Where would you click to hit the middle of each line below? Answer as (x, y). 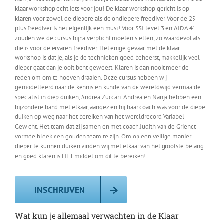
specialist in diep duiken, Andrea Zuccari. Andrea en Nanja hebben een (108, 97)
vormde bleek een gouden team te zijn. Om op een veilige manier (103, 136)
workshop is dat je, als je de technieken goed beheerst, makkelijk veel (107, 57)
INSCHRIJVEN (60, 190)
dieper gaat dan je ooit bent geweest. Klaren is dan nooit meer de (102, 67)
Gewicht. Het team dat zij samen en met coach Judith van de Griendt (105, 126)
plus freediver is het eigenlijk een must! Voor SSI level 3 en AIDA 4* (105, 28)
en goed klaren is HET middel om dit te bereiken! (80, 156)
